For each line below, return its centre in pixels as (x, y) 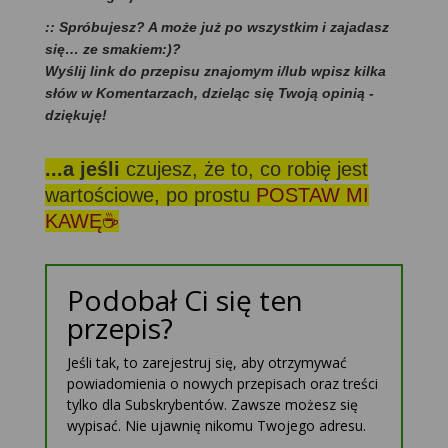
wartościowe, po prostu (150, 195)
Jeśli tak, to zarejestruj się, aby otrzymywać (207, 363)
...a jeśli (85, 169)
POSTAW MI (312, 195)
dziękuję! (76, 115)
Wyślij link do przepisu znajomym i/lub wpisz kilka (215, 71)
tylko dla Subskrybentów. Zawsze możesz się (212, 405)
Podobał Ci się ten (185, 300)
